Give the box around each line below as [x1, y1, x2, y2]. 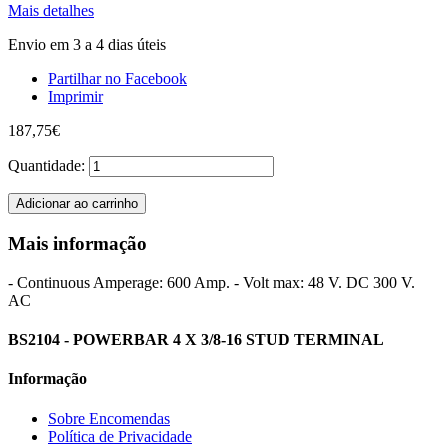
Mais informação [8, 233, 147, 255]
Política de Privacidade [48, 427, 192, 445]
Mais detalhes [8, 2, 94, 20]
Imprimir [48, 88, 103, 106]
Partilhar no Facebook [48, 70, 187, 88]
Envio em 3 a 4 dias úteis [8, 36, 166, 54]
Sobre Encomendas [48, 409, 170, 427]
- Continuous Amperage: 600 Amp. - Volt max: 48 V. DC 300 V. [8, 273, 415, 291]
